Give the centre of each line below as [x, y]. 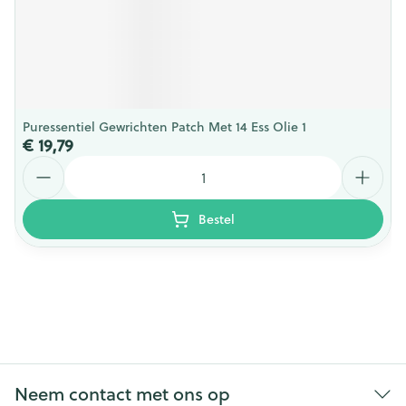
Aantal [44, 164]
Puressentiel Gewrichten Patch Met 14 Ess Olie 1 [164, 127]
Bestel [217, 219]
